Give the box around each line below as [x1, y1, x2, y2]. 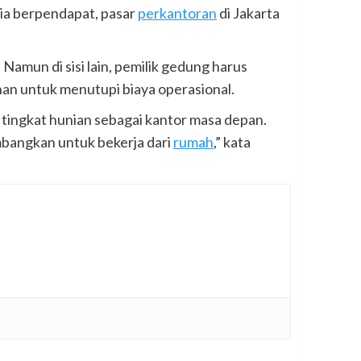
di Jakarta [217, 4, 280, 23]
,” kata [214, 133, 251, 151]
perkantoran [138, 4, 217, 23]
